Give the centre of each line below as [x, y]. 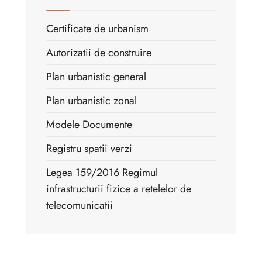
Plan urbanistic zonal [92, 100]
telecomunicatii [80, 205]
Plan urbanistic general [96, 76]
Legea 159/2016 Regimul [102, 172]
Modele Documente [89, 124]
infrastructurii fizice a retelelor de [119, 189]
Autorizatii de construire [99, 52]
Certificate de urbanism [97, 28]
